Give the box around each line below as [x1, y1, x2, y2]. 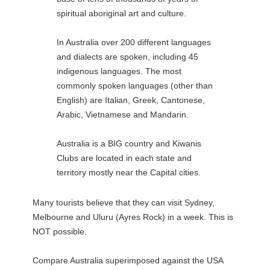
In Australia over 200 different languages [56, 37, 211, 47]
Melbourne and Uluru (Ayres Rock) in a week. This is [32, 212, 233, 222]
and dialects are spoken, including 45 [56, 51, 198, 61]
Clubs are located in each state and [56, 152, 192, 163]
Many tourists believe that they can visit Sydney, [32, 198, 215, 208]
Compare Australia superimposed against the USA [32, 256, 223, 266]
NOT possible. [32, 227, 87, 237]
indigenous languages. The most [56, 66, 181, 76]
